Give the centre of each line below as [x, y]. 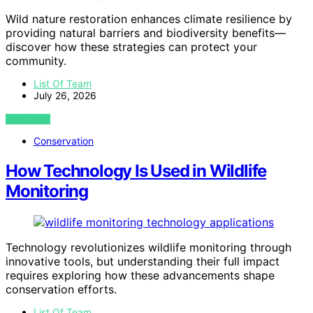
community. [36, 61]
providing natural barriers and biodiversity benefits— [146, 33]
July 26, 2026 [65, 96]
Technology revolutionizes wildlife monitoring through [148, 247]
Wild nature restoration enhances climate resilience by [149, 19]
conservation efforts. [61, 289]
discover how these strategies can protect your [131, 47]
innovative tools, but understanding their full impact [143, 261]
